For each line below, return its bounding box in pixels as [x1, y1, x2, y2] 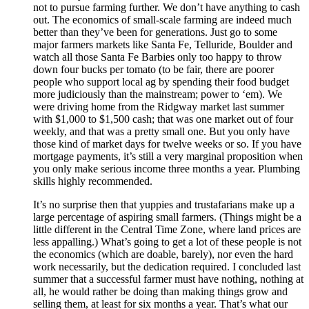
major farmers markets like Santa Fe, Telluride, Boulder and [33, 38, 292, 50]
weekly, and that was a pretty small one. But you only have [33, 125, 290, 137]
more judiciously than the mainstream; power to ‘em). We [33, 88, 282, 100]
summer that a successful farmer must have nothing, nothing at [33, 272, 303, 285]
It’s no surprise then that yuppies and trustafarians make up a [33, 198, 295, 210]
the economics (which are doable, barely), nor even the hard [33, 248, 293, 260]
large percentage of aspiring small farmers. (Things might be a [33, 210, 301, 223]
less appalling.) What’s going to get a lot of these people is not [33, 235, 301, 248]
